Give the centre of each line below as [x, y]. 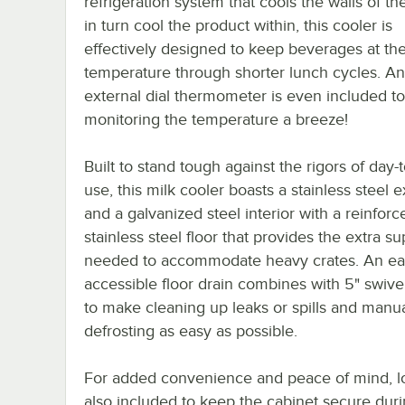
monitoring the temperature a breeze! [216, 119]
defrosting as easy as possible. [191, 330]
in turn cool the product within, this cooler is [238, 25]
